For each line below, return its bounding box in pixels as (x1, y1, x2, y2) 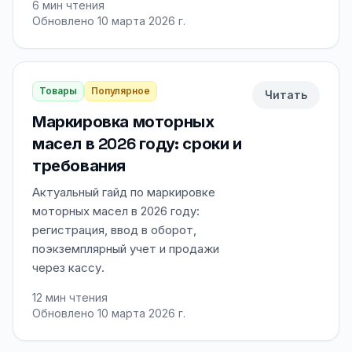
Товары (39, 85, 77, 97)
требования (32, 156, 126, 176)
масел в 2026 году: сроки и (32, 134, 242, 154)
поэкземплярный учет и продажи (32, 241, 219, 256)
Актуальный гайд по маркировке (32, 185, 215, 200)
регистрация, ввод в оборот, (32, 222, 196, 237)
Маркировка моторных (32, 112, 214, 132)
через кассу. (32, 260, 104, 275)
